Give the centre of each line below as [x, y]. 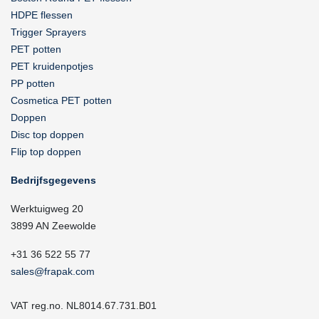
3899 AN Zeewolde [53, 226]
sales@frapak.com [53, 271]
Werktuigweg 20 [47, 209]
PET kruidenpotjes [52, 66]
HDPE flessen [42, 15]
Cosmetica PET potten [61, 100]
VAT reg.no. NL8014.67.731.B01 [84, 305]
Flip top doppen [46, 152]
